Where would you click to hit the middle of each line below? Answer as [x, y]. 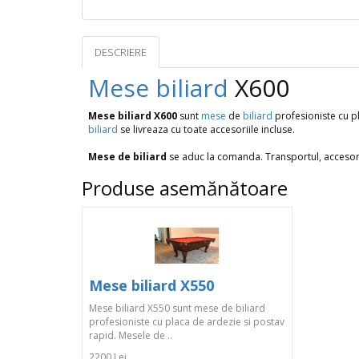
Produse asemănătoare [185, 188]
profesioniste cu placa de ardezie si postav [187, 322]
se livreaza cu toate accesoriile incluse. [206, 129]
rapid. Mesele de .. [131, 335]
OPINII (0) [195, 52]
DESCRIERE [121, 52]
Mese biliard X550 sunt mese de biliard [177, 308]
